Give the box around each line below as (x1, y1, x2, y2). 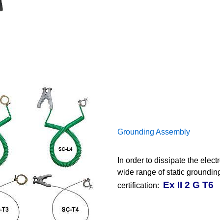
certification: (117, 181, 161, 190)
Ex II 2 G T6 (163, 179, 214, 190)
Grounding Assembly (117, 127, 190, 136)
